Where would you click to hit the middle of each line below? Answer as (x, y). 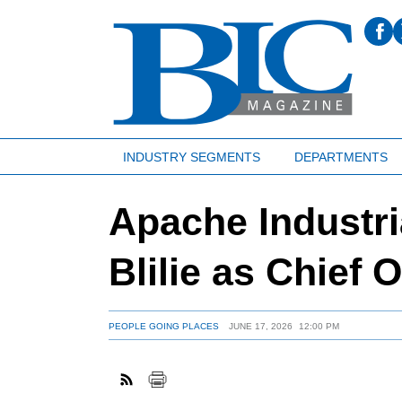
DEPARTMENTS (341, 157)
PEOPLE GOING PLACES (164, 327)
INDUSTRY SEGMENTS (191, 157)
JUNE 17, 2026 (260, 327)
